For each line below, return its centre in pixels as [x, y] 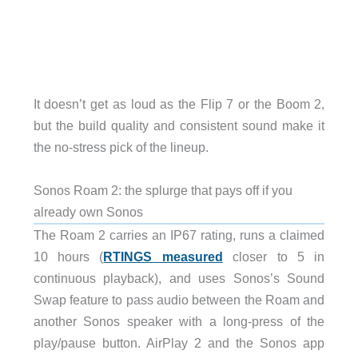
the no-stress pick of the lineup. [121, 147]
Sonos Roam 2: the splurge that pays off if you [163, 190]
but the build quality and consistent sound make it [179, 126]
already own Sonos [88, 211]
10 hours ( [68, 256]
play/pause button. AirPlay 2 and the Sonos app [179, 342]
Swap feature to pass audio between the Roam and [179, 299]
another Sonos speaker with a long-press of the [179, 321]
